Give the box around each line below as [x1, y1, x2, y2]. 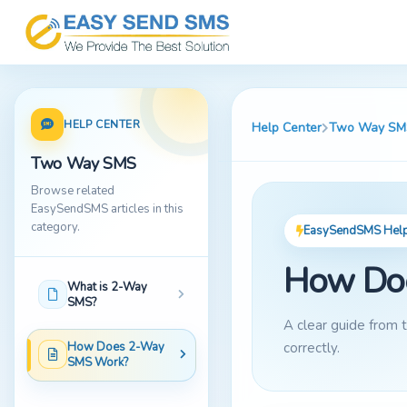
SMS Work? [67, 354, 128, 371]
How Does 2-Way [67, 339, 164, 355]
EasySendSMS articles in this [31, 201, 184, 217]
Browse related [31, 183, 114, 199]
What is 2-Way [67, 279, 147, 295]
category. [31, 219, 80, 235]
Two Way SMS [31, 153, 137, 174]
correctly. [283, 339, 340, 357]
